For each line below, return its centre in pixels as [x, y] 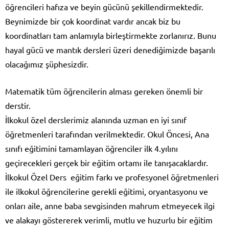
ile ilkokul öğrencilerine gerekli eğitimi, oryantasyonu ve [108, 191]
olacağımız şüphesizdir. [47, 64]
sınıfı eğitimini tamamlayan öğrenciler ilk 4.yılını [91, 148]
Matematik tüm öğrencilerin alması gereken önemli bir [104, 91]
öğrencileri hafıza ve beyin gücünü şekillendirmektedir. [104, 6]
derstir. [18, 105]
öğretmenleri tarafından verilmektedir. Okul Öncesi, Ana [107, 134]
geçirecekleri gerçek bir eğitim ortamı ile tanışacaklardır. [107, 162]
